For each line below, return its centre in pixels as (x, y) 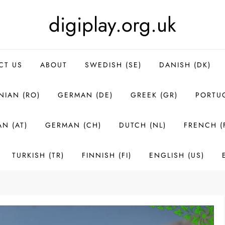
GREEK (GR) (154, 95)
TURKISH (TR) (38, 155)
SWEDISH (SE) (113, 65)
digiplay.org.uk (113, 25)
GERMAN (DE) (85, 95)
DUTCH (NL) (142, 125)
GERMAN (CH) (73, 125)
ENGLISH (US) (177, 155)
